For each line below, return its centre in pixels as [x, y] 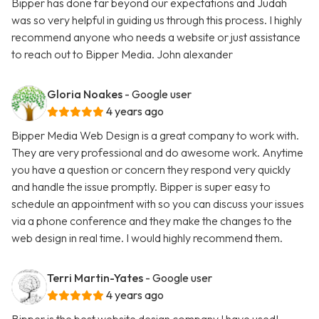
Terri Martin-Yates [95, 278]
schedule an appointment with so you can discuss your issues [158, 204]
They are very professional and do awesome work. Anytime [157, 153]
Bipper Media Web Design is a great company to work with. [155, 136]
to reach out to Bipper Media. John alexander [122, 54]
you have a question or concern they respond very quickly [151, 170]
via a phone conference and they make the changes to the [152, 221]
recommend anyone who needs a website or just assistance [156, 37]
